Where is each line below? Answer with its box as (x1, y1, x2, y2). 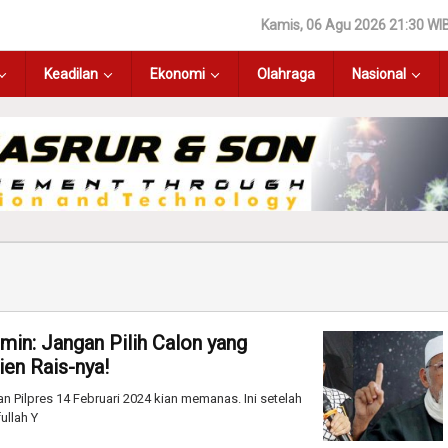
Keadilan (44, 66, 98, 82)
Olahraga (257, 66, 315, 82)
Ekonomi (150, 66, 205, 82)
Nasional (352, 66, 406, 82)
